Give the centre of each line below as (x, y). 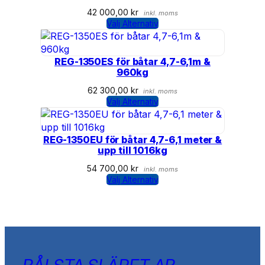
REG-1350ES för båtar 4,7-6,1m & (132, 62)
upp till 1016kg (132, 151)
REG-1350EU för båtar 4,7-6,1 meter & (132, 140)
